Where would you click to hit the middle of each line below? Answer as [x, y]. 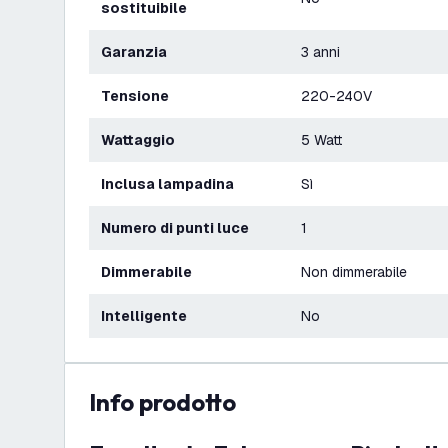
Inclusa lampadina [169, 184]
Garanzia [139, 52]
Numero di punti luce [180, 228]
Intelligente [146, 316]
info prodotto [166, 402]
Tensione [139, 96]
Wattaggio [144, 140]
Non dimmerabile [354, 272]
